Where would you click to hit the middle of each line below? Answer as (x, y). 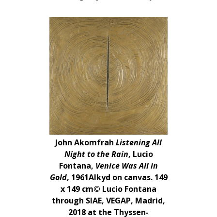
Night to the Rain (96, 154)
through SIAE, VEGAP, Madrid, (108, 201)
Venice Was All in (126, 166)
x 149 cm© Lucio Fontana (108, 189)
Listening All (139, 142)
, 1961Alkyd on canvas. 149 (117, 177)
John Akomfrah (85, 142)
